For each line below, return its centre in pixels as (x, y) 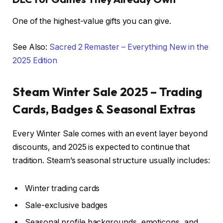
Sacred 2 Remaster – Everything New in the (129, 47)
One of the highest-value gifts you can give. (92, 21)
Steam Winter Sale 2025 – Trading (107, 92)
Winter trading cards (62, 188)
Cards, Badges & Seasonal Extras (104, 109)
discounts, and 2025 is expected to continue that (101, 147)
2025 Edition (35, 60)
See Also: (31, 47)
